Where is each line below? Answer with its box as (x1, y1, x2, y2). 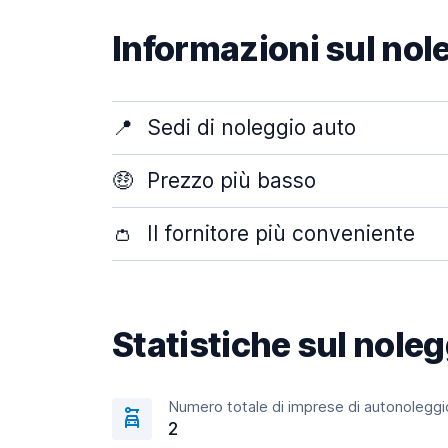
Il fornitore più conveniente (141, 221, 415, 246)
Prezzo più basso (141, 168, 316, 193)
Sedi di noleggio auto (141, 115, 356, 140)
